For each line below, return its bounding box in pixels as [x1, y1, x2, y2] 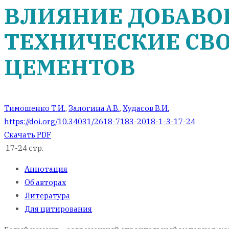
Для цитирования [25, 204, 92, 214]
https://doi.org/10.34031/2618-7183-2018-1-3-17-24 [4, 117, 195, 126]
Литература [25, 191, 70, 200]
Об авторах [25, 177, 66, 187]
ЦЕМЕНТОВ [4, 53, 135, 81]
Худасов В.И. [123, 103, 169, 113]
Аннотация [25, 164, 67, 174]
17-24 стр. [4, 143, 43, 153]
